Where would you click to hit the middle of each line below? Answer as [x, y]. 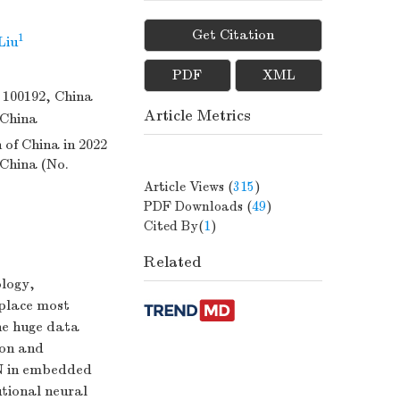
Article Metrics [197, 116]
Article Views [186, 187]
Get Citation [233, 35]
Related [173, 262]
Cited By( [174, 226]
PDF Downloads [195, 206]
